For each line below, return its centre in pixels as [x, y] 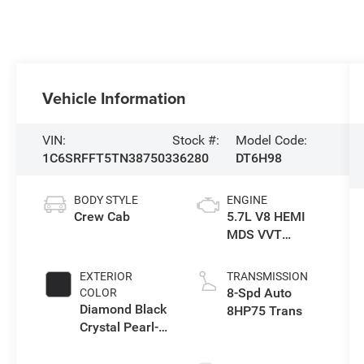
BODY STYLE [106, 200]
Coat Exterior [118, 345]
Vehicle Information [115, 98]
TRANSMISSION [267, 277]
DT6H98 [258, 158]
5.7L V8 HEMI [266, 217]
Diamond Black [123, 310]
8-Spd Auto [259, 293]
